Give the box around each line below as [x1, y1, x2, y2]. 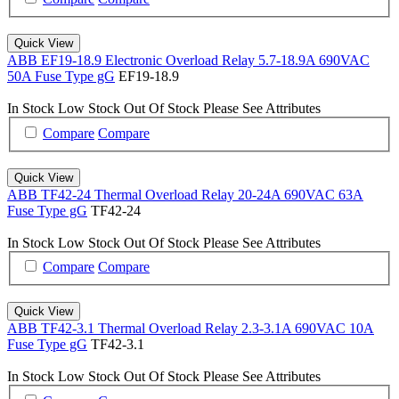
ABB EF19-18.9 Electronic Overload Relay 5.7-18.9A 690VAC [7, 53, 370, 69]
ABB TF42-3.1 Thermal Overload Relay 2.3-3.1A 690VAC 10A [7, 321, 374, 337]
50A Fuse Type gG [7, 69, 115, 85]
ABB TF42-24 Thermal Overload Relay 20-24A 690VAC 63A [7, 186, 363, 202]
